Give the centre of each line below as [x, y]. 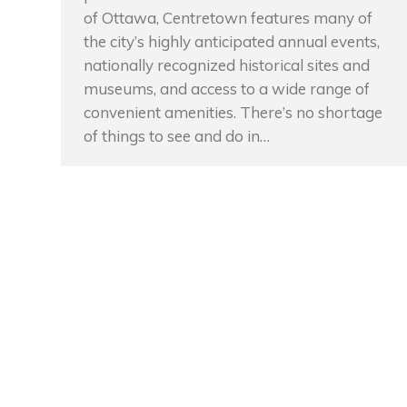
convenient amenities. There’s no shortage [233, 112]
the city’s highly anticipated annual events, [232, 41]
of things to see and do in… [177, 136]
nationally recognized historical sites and [227, 65]
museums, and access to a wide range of [227, 89]
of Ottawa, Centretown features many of [228, 18]
